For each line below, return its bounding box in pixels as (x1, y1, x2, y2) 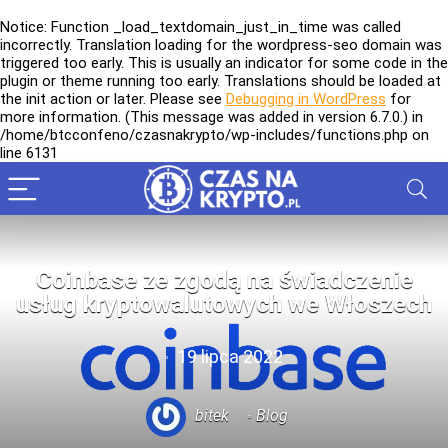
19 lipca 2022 (173, 346, 283, 367)
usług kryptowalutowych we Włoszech (16, 290, 432, 318)
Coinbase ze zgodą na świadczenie (35, 266, 413, 294)
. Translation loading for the (69, 36, 257, 54)
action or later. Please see (46, 90, 226, 108)
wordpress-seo (257, 36, 358, 54)
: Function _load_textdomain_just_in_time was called (44, 18, 401, 36)
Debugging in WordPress (226, 90, 386, 108)
